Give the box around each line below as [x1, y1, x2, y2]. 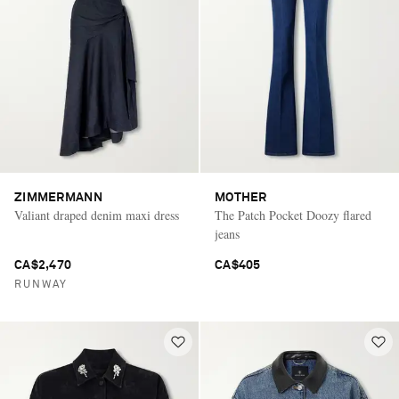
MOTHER [215, 191, 267, 204]
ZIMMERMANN [14, 191, 102, 204]
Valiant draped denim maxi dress [14, 206, 179, 224]
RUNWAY [14, 279, 68, 290]
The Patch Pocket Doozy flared [215, 206, 371, 224]
